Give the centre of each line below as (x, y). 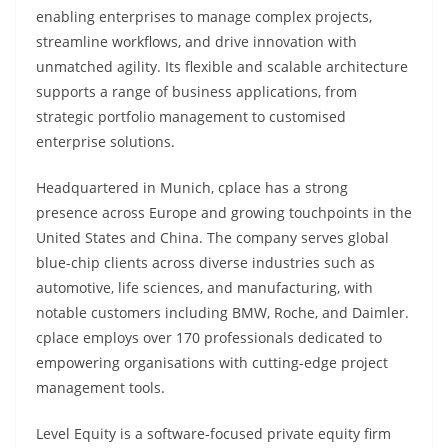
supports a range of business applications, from (196, 91)
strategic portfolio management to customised (191, 116)
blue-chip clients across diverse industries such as (205, 262)
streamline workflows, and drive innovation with (196, 41)
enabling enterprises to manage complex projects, (204, 16)
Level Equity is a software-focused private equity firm (213, 433)
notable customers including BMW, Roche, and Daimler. (222, 312)
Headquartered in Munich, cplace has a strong (192, 187)
